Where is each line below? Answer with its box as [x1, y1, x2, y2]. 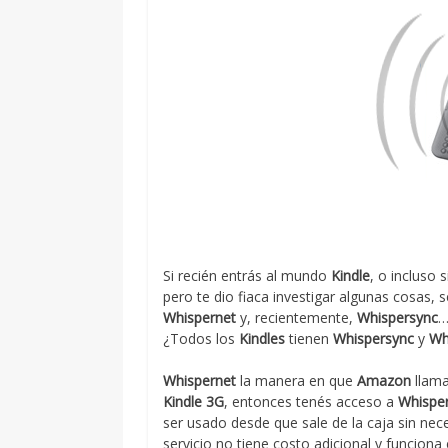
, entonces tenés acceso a [224, 392, 399, 411]
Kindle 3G [163, 392, 225, 411]
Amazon [357, 371, 412, 390]
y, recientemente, [236, 308, 358, 327]
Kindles [239, 329, 286, 348]
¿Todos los [163, 329, 240, 348]
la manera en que [236, 371, 358, 390]
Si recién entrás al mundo [163, 266, 332, 285]
